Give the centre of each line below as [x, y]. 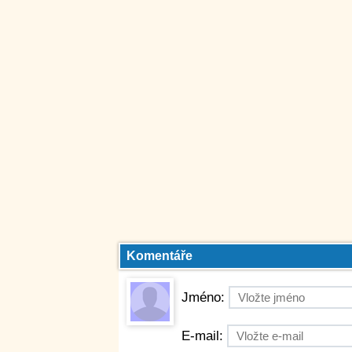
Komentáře [156, 256]
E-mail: [202, 336]
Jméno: [203, 297]
